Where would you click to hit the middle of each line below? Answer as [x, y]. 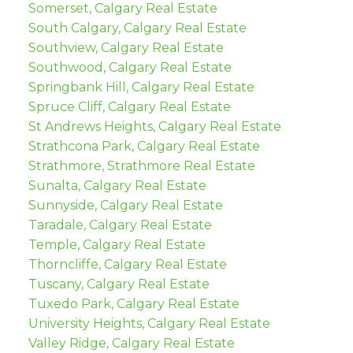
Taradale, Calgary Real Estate [120, 225]
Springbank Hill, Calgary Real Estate [141, 87]
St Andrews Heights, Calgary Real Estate [154, 127]
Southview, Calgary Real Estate [126, 48]
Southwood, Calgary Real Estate [130, 68]
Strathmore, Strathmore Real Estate [141, 166]
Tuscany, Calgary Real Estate [119, 284]
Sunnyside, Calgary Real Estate [125, 206]
